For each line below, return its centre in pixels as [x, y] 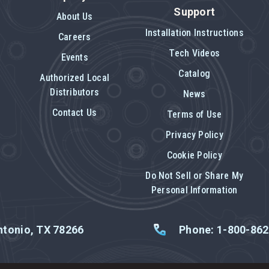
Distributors [75, 92]
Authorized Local [75, 78]
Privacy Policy [194, 135]
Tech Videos [195, 53]
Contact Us [75, 113]
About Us [74, 17]
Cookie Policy [194, 156]
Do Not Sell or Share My [195, 176]
